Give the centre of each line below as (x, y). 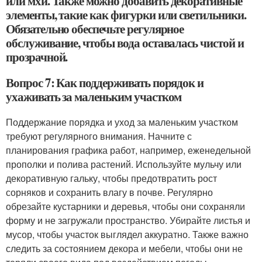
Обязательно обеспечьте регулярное (95, 29)
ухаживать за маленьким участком (94, 96)
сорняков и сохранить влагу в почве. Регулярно (109, 192)
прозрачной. (37, 57)
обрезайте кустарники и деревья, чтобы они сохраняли (125, 206)
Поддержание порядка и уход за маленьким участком (122, 122)
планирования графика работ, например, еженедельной (128, 150)
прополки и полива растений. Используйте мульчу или (124, 164)
